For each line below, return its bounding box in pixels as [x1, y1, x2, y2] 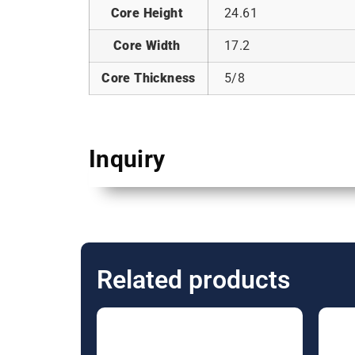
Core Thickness [101, 71, 196, 86]
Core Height [110, 6, 187, 21]
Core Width [113, 38, 185, 54]
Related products [97, 265, 290, 296]
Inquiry [89, 145, 166, 174]
